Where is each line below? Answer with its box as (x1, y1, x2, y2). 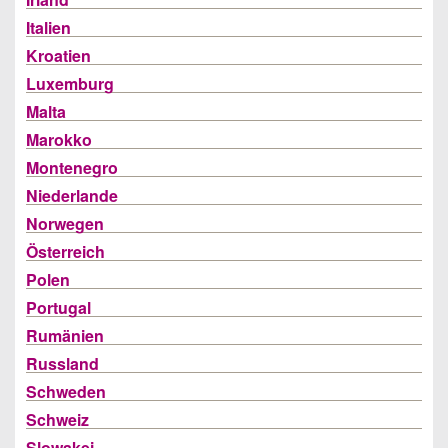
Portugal (26, 296, 91, 319)
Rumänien (26, 324, 104, 347)
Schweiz (26, 408, 89, 431)
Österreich (26, 240, 105, 263)
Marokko (26, 128, 92, 151)
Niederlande (26, 184, 118, 207)
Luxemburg (26, 72, 114, 95)
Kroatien (26, 44, 91, 67)
